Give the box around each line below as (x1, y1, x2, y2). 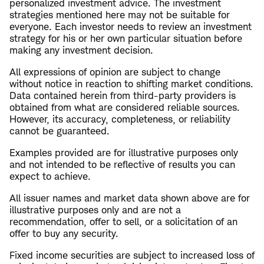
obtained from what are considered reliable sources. (9, 101, 240, 114)
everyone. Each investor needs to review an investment (9, 21, 252, 33)
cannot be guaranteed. (9, 125, 110, 137)
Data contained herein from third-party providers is (9, 90, 236, 102)
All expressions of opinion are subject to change (9, 66, 220, 78)
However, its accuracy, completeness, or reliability (9, 113, 230, 126)
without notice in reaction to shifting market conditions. (9, 78, 253, 90)
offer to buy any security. (9, 227, 121, 240)
